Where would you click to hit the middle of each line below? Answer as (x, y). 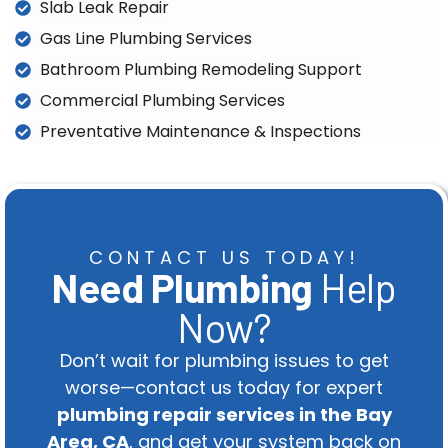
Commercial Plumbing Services (162, 101)
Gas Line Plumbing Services (146, 39)
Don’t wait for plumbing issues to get (224, 361)
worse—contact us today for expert (224, 388)
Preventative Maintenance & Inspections (200, 132)
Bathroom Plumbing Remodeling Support (201, 70)
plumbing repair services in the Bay (224, 415)
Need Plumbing (182, 287)
